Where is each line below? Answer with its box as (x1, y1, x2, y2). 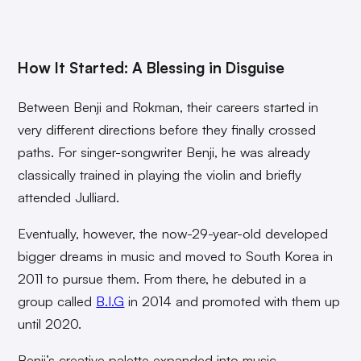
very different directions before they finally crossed (18, 121, 317, 139)
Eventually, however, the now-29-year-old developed (18, 225, 329, 243)
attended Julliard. (18, 189, 124, 206)
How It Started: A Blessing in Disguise (18, 57, 285, 77)
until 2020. (18, 315, 82, 333)
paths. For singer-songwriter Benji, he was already (18, 143, 311, 161)
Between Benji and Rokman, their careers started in (18, 98, 319, 116)
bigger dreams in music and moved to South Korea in (18, 247, 334, 265)
